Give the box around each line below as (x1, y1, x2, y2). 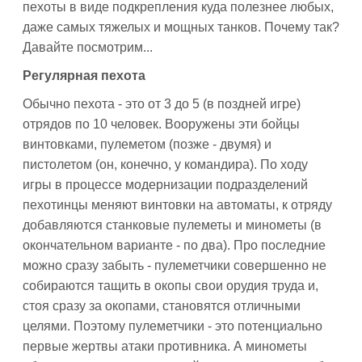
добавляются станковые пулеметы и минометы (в (23, 218, 322, 232)
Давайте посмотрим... (23, 40, 153, 54)
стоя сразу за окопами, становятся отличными (23, 299, 301, 313)
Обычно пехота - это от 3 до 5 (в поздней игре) (23, 97, 301, 111)
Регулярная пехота (23, 69, 145, 82)
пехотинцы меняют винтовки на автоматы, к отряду (23, 198, 332, 212)
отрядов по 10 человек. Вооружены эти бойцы (23, 117, 300, 131)
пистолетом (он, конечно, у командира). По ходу (23, 158, 308, 171)
